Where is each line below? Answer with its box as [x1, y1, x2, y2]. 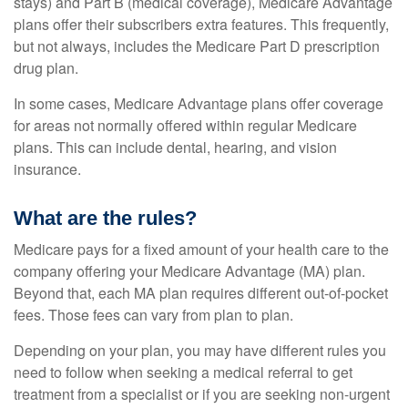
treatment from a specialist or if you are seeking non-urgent [14, 383, 390, 404]
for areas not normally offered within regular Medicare [14, 115, 357, 136]
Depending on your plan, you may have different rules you [14, 340, 386, 361]
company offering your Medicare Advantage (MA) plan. [14, 260, 365, 281]
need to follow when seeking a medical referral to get [14, 362, 352, 382]
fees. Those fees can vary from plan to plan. [14, 304, 293, 325]
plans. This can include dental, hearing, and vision [14, 137, 337, 158]
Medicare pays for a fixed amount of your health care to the [14, 239, 389, 260]
